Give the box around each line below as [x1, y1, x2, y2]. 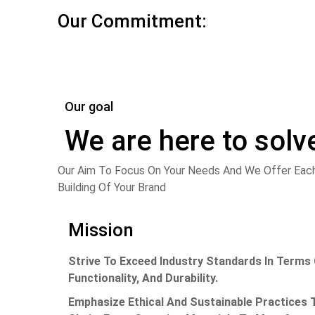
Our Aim [58, 164, 98, 177]
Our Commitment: [58, 11, 215, 32]
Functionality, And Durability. [68, 271, 224, 285]
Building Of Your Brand [58, 181, 166, 194]
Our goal [65, 99, 113, 114]
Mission [68, 219, 134, 240]
